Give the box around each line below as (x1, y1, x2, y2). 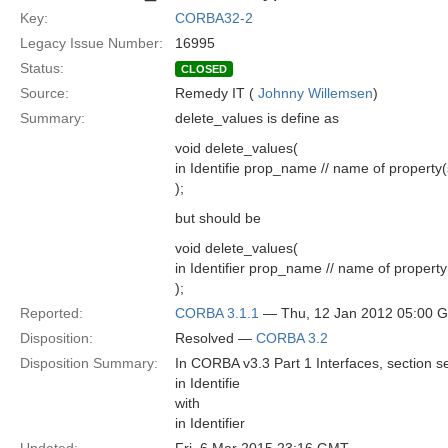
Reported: (20, 305, 83, 321)
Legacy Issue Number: (20, 35, 163, 51)
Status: (20, 60, 64, 76)
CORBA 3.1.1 (175, 305, 259, 321)
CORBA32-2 (175, 10, 253, 26)
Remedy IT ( (175, 85, 258, 101)
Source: (20, 85, 69, 101)
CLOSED (181, 63, 227, 75)
